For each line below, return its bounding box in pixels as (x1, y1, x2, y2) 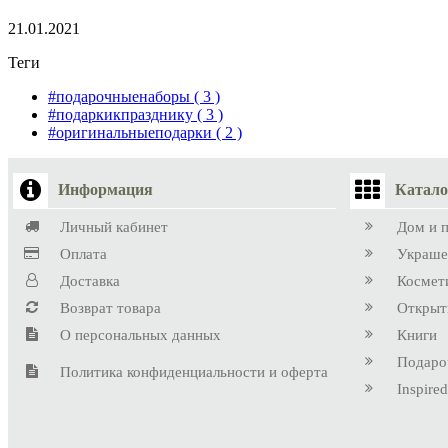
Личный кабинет (60, 218, 168, 235)
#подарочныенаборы (48, 87, 194, 105)
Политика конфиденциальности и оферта (60, 363, 328, 380)
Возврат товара (60, 299, 161, 316)
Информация (58, 181, 153, 199)
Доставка (60, 272, 120, 289)
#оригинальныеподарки (48, 123, 216, 141)
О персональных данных (60, 326, 221, 343)
